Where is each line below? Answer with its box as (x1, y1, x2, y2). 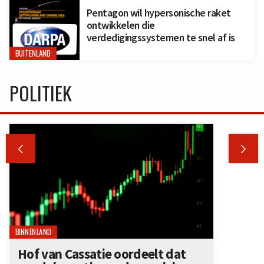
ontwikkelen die (86, 18, 155, 32)
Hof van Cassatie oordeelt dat (18, 245, 186, 263)
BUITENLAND (15, 48, 51, 60)
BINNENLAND (15, 226, 52, 238)
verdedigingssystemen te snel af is (86, 31, 235, 45)
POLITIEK (9, 79, 72, 107)
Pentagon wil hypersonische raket (86, 6, 231, 20)
